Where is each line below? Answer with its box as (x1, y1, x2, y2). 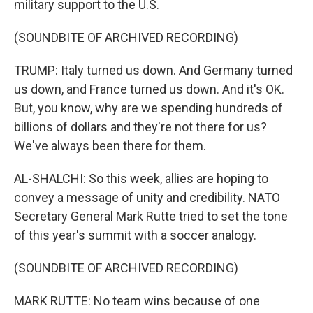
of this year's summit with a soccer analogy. (14, 228, 256, 242)
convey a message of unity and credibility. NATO (14, 190, 280, 205)
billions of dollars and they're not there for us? (14, 119, 267, 134)
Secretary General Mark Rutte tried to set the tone (14, 209, 288, 224)
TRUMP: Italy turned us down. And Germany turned (14, 63, 293, 78)
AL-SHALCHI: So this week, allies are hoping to (14, 171, 268, 186)
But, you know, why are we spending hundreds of (14, 101, 283, 115)
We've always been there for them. (14, 138, 206, 153)
